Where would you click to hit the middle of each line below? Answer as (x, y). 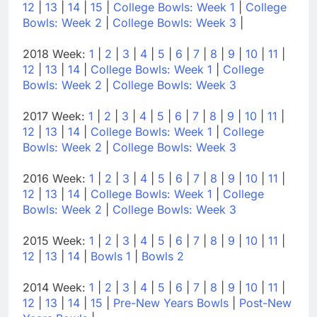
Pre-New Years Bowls (171, 302)
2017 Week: (56, 116)
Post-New (265, 302)
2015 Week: (56, 240)
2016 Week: (56, 178)
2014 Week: (56, 287)
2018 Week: (56, 53)
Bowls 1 (111, 256)
